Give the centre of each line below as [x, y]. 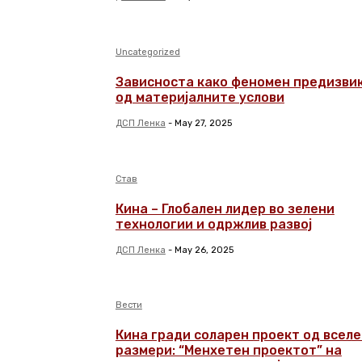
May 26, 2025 [204, 250]
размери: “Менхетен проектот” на [228, 351]
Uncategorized [147, 52]
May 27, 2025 [203, 123]
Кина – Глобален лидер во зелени [225, 208]
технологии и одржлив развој [213, 224]
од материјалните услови [200, 97]
